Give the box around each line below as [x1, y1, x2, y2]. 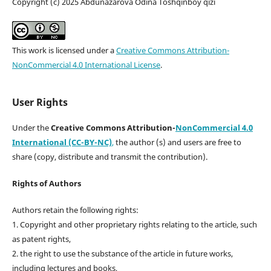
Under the [11, 122, 51, 134]
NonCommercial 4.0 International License [11, 59, 160, 71]
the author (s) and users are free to [113, 137, 241, 148]
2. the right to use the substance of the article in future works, [11, 248, 233, 260]
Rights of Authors [11, 178, 81, 189]
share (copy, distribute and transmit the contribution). [11, 151, 207, 163]
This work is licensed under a [11, 45, 116, 56]
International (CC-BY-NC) [11, 137, 112, 148]
